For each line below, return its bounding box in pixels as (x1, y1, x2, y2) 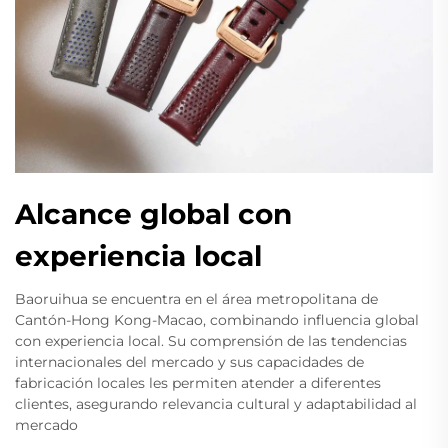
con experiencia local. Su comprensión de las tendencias (15, 331, 407, 350)
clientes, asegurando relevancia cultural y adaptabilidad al (15, 394, 417, 413)
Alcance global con (15, 196, 292, 231)
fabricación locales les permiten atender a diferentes (15, 373, 381, 392)
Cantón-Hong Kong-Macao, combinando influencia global (15, 310, 419, 329)
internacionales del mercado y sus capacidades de (15, 352, 364, 371)
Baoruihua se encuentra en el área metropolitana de (15, 289, 378, 308)
